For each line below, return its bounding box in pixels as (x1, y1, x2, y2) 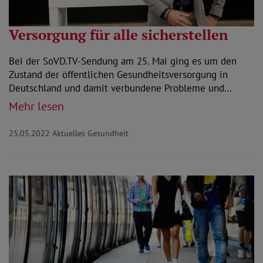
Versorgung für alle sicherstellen (9, 25, 228, 44)
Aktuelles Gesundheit (52, 127, 129, 139)
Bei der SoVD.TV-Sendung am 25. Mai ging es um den (9, 54, 237, 68)
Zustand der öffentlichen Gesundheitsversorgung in (9, 68, 228, 81)
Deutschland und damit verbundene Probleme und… (9, 81, 232, 95)
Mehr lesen (9, 98, 64, 114)
